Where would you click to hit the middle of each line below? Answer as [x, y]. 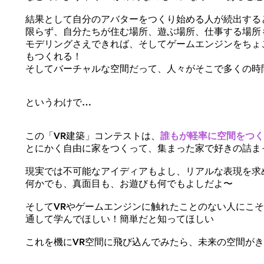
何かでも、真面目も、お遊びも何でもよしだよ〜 [129, 184]
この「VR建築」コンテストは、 [93, 136]
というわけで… [58, 102]
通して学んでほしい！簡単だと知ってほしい [120, 219]
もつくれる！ [54, 56]
